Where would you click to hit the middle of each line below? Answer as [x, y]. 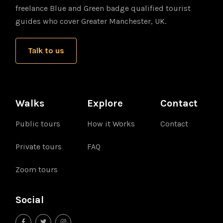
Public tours [38, 124]
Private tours [39, 147]
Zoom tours [37, 170]
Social [30, 200]
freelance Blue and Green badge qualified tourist [103, 8]
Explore [105, 104]
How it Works [111, 124]
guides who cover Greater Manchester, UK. [91, 21]
